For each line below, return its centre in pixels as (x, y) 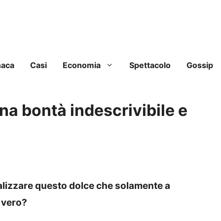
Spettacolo (150, 65)
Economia (82, 65)
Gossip (200, 65)
